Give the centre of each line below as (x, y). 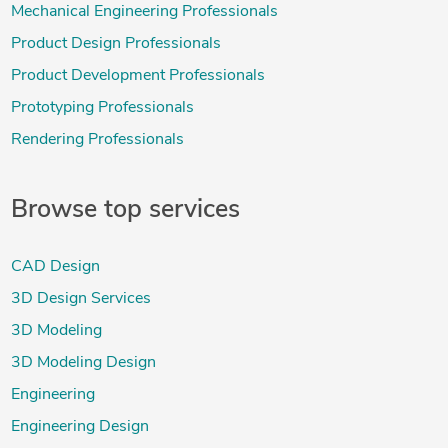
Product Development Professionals (137, 76)
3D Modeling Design (83, 363)
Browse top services (125, 211)
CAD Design (55, 267)
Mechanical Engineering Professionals (144, 12)
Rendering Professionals (97, 140)
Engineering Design (79, 427)
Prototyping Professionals (102, 108)
